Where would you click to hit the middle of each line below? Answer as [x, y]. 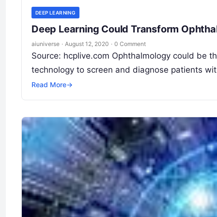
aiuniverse [46, 44]
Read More [49, 85]
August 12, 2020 [87, 44]
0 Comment [130, 44]
